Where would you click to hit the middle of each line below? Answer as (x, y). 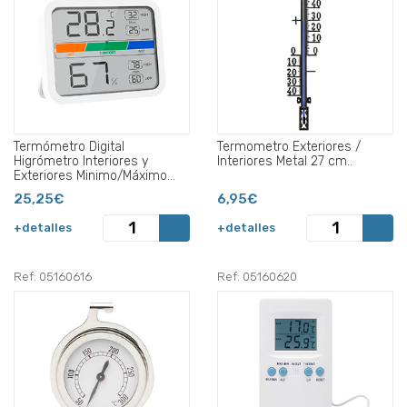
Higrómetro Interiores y (81, 161)
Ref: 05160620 (257, 276)
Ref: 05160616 (53, 276)
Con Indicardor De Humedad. (97, 190)
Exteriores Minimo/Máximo (90, 175)
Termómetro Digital (69, 146)
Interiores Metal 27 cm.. (285, 161)
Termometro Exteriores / (289, 146)
